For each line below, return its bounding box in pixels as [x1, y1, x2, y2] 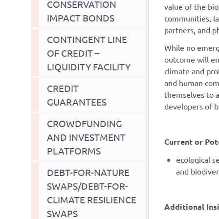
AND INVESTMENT [47, 131, 126, 143]
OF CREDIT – [47, 46, 99, 59]
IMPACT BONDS [47, 11, 114, 23]
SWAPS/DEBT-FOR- [47, 179, 128, 192]
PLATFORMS [47, 144, 101, 156]
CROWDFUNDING [47, 117, 122, 129]
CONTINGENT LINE [47, 33, 127, 45]
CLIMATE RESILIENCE [47, 193, 136, 205]
